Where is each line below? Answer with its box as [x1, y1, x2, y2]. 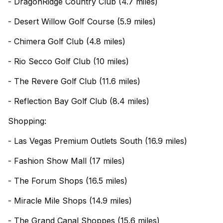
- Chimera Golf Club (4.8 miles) [8, 36, 125, 46]
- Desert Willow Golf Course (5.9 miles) [8, 16, 156, 26]
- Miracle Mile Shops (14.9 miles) [8, 196, 132, 206]
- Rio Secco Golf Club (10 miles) [8, 56, 129, 66]
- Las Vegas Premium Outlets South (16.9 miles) [8, 136, 187, 146]
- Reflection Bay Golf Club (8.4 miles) [8, 96, 149, 106]
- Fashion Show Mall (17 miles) [8, 156, 125, 166]
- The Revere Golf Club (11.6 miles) [8, 76, 140, 86]
